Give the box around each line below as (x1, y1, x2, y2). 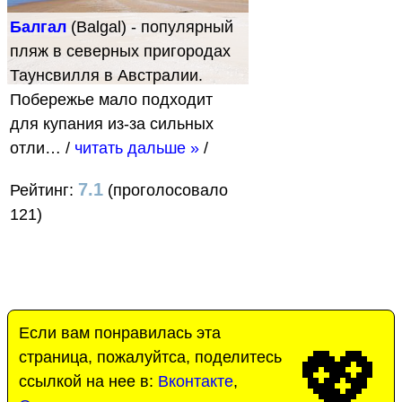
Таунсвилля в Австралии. (10, 66, 203, 84)
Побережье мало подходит (10, 90, 213, 109)
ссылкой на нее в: (19, 371, 158, 390)
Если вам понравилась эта (19, 323, 221, 342)
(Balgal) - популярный (66, 17, 233, 36)
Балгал (10, 17, 66, 36)
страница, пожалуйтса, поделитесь (19, 347, 282, 366)
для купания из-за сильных (10, 114, 214, 133)
